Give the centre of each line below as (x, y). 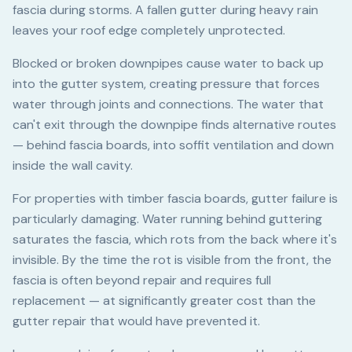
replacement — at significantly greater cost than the (164, 301)
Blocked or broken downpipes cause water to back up (168, 64)
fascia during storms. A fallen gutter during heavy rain (165, 10)
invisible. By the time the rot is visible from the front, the (172, 260)
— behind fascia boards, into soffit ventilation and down (173, 145)
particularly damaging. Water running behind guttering (167, 219)
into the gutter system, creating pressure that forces (166, 84)
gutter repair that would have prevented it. (136, 321)
